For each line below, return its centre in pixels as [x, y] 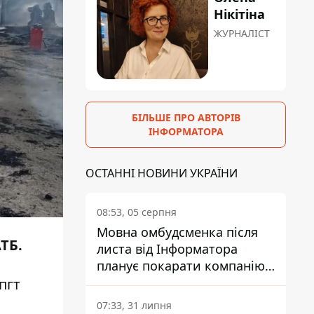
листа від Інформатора [167, 249]
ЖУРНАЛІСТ [242, 34]
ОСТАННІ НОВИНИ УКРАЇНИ [162, 173]
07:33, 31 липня [134, 306]
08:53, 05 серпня [137, 212]
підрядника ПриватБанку [174, 283]
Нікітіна [240, 14]
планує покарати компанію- [183, 266]
